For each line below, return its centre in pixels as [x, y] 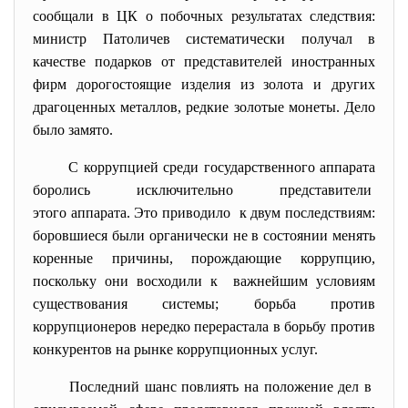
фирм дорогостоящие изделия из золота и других [204, 84]
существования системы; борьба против [204, 304]
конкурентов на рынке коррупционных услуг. [175, 349]
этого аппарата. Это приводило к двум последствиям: [204, 213]
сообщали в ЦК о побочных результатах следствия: [204, 16]
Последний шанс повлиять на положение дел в [222, 387]
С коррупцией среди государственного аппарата [222, 167]
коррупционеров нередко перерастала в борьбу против [204, 326]
